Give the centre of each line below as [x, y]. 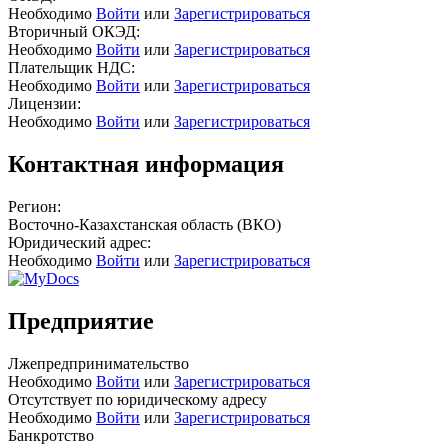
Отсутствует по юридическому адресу [137, 399]
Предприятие [81, 320]
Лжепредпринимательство [98, 363]
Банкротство [51, 435]
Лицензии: [44, 103]
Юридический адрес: [79, 242]
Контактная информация [146, 163]
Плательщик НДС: [71, 67]
